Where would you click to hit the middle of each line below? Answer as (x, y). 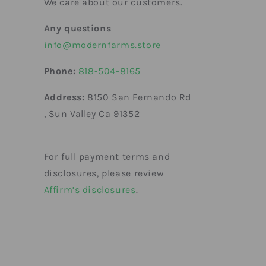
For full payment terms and (107, 157)
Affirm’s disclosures (90, 190)
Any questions (77, 28)
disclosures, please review (104, 173)
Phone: (61, 71)
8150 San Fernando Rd (138, 97)
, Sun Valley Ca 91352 (92, 114)
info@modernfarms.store (102, 45)
